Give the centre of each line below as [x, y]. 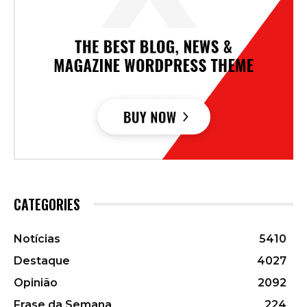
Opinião [36, 283]
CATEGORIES [47, 205]
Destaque [42, 261]
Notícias [37, 239]
